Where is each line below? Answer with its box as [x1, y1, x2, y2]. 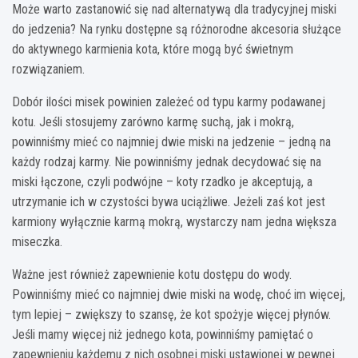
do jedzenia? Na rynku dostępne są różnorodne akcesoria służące [12, 21, 341, 37]
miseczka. [12, 233, 62, 249]
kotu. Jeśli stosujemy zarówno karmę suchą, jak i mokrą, [12, 113, 294, 129]
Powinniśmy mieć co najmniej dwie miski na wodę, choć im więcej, [12, 286, 345, 302]
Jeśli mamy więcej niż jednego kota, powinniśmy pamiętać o [12, 326, 313, 342]
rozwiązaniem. [12, 61, 85, 77]
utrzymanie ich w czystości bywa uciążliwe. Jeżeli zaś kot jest [12, 193, 325, 209]
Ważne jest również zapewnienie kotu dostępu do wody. [12, 266, 292, 282]
